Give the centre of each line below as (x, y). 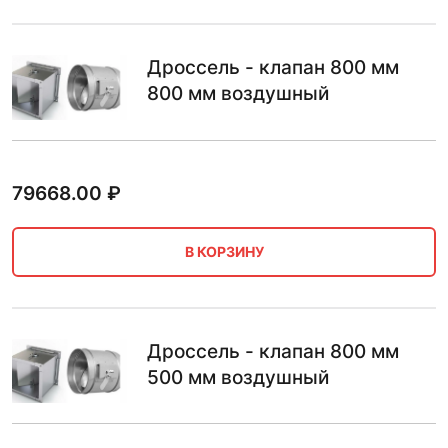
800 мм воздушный (238, 94)
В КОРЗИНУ (224, 252)
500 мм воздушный (238, 377)
